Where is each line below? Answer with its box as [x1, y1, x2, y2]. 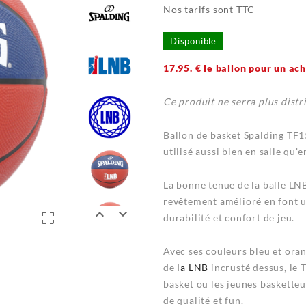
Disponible [170, 36, 217, 47]
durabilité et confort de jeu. [163, 212, 295, 224]
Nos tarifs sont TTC [163, 3, 255, 16]
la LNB [177, 262, 212, 274]
